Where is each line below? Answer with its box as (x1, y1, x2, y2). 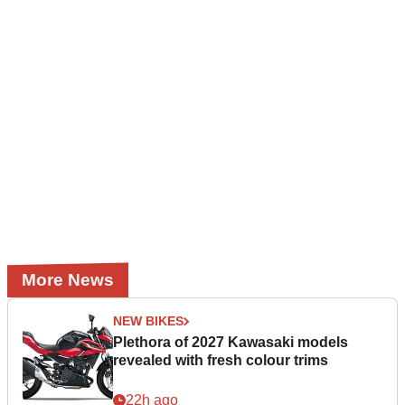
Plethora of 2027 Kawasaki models (113, 334, 348, 351)
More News (22, 270, 114, 290)
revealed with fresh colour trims (113, 353, 328, 369)
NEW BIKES (113, 314, 184, 329)
